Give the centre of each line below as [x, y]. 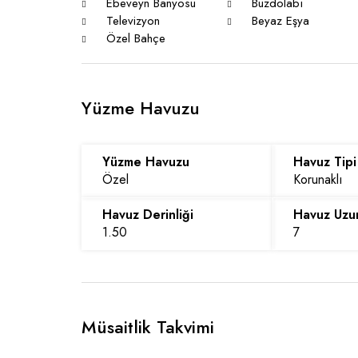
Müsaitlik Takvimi [148, 327]
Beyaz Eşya [279, 21]
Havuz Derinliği [148, 215]
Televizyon [131, 21]
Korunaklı [318, 179]
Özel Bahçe [134, 38]
